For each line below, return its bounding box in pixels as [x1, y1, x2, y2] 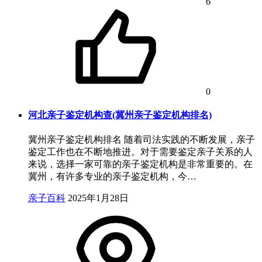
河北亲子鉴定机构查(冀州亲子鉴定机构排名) [28, 109, 212, 120]
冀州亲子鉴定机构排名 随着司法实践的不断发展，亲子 [28, 135, 255, 145]
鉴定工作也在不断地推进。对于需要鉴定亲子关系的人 [28, 147, 253, 157]
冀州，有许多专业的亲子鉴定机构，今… [28, 171, 196, 182]
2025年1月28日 [68, 193, 129, 204]
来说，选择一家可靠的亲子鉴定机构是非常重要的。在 [28, 159, 253, 170]
